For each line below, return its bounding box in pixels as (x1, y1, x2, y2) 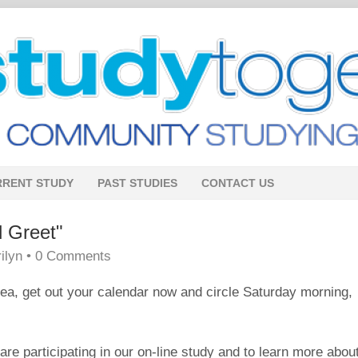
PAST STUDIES (97, 177, 177, 189)
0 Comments (35, 249, 111, 264)
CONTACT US (201, 177, 274, 189)
